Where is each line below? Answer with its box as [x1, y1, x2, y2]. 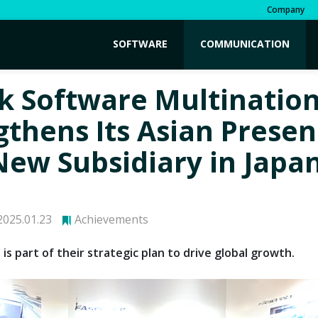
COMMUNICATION [200, 37, 290, 50]
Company [267, 4, 305, 16]
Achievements [75, 212, 148, 227]
